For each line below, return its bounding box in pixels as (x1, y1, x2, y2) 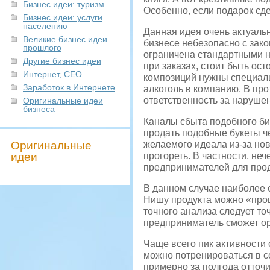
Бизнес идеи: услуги (23, 13, 102, 22)
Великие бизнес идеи (23, 34, 107, 44)
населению (23, 21, 67, 31)
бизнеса (23, 104, 55, 114)
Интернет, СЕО (23, 69, 82, 79)
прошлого (23, 43, 61, 52)
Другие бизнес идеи (23, 56, 101, 66)
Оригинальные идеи (23, 96, 103, 105)
